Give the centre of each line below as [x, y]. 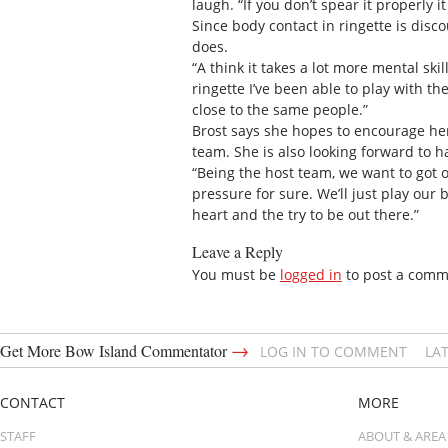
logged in [311, 274]
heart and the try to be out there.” [305, 215]
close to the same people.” [280, 110]
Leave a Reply [237, 251]
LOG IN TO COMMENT [333, 351]
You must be [236, 274]
